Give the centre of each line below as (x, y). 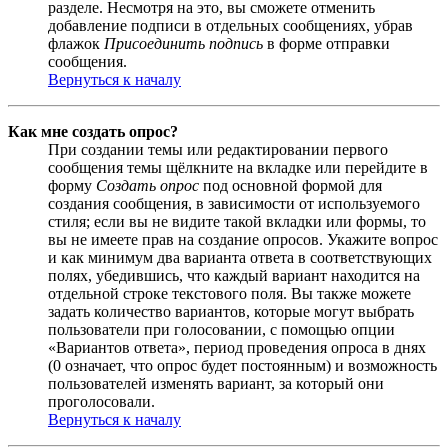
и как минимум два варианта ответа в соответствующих (240, 257)
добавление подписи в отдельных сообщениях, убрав (230, 25)
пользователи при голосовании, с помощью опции (221, 329)
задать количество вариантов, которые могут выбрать (231, 311)
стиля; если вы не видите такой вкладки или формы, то (237, 221)
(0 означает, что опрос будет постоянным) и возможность (242, 365)
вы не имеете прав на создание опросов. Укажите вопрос (243, 239)
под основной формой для (290, 185)
